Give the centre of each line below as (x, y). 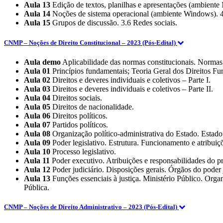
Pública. (37, 187)
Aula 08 (37, 133)
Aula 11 (37, 160)
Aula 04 (37, 98)
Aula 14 (37, 14)
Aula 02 (37, 80)
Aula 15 (37, 23)
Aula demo (42, 62)
